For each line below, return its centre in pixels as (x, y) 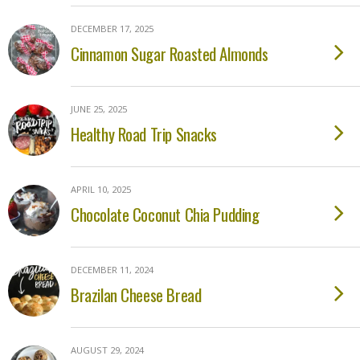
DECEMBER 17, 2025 (112, 29)
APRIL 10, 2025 (101, 189)
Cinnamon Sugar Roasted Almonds (170, 53)
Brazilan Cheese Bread (136, 295)
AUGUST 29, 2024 (107, 350)
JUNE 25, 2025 (99, 109)
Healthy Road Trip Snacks (144, 134)
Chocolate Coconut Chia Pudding (165, 214)
